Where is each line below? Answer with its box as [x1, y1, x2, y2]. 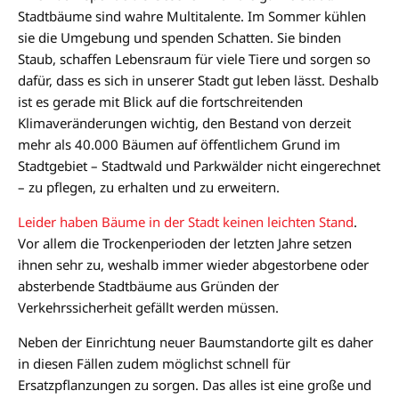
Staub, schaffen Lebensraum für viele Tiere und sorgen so [18, 49, 370, 68]
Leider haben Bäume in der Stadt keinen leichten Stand [18, 212, 354, 231]
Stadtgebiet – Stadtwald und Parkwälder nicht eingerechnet [18, 156, 380, 175]
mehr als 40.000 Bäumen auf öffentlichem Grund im [18, 134, 340, 153]
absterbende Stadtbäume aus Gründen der [18, 276, 279, 295]
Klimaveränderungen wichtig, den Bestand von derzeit [18, 113, 351, 132]
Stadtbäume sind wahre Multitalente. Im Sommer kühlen [18, 6, 366, 25]
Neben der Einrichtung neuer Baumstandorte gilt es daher [18, 332, 373, 351]
